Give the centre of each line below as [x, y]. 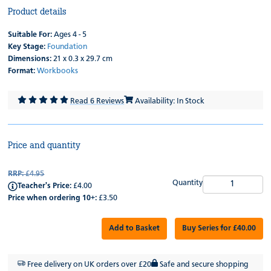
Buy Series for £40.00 [219, 228]
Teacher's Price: [45, 186]
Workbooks [58, 71]
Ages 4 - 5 [70, 34]
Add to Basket [134, 228]
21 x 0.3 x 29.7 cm [82, 59]
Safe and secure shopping [203, 264]
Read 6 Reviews [97, 101]
